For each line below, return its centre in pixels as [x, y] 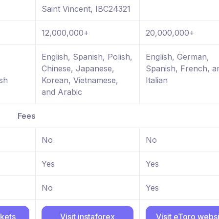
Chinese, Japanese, [78, 69]
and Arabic [62, 92]
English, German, [177, 57]
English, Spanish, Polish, [87, 57]
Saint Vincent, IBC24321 [86, 9]
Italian [157, 80]
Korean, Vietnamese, [80, 80]
